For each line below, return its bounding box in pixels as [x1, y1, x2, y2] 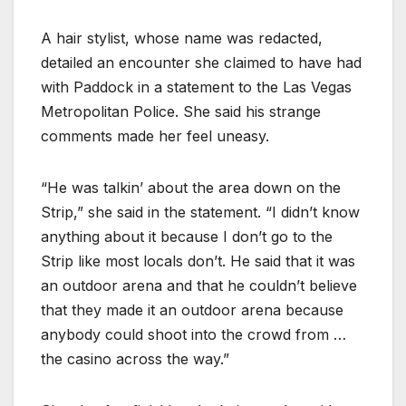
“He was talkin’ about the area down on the [41, 178, 341, 197]
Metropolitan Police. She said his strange [41, 101, 321, 121]
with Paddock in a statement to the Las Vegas [41, 77, 352, 96]
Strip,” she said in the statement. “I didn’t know [41, 202, 360, 221]
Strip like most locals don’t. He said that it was [41, 251, 355, 270]
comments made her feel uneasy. [41, 126, 269, 145]
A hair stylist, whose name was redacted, [41, 28, 323, 47]
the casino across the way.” [41, 349, 229, 368]
